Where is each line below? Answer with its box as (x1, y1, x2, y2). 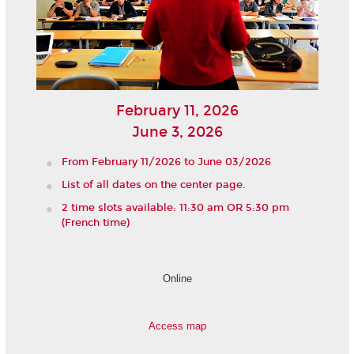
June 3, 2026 (131, 123, 223, 141)
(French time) (62, 217, 130, 230)
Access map (148, 319, 206, 332)
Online (162, 272, 192, 284)
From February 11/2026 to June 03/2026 (62, 155, 271, 168)
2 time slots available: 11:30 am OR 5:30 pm (62, 201, 289, 215)
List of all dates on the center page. (62, 179, 246, 192)
